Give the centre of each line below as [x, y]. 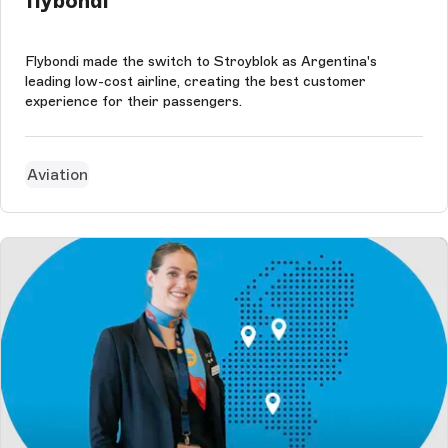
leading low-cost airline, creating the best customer [195, 82]
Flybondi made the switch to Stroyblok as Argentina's [201, 62]
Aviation [57, 174]
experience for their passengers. [133, 102]
